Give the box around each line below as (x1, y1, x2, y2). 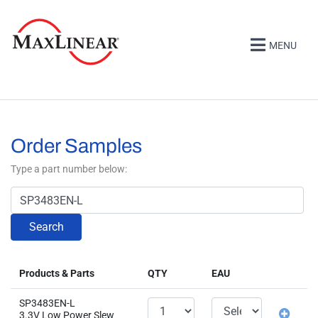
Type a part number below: (11, 163, 127, 175)
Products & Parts (19, 268, 94, 279)
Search (28, 220, 64, 234)
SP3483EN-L (19, 297, 75, 309)
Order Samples (11, 135, 142, 157)
